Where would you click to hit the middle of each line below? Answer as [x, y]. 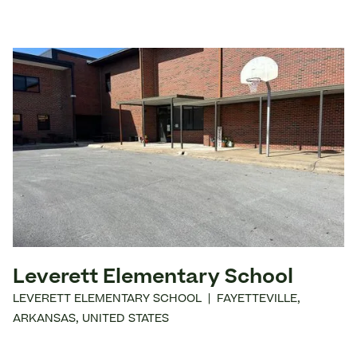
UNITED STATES [126, 320]
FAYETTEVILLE [257, 300]
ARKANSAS [44, 320]
